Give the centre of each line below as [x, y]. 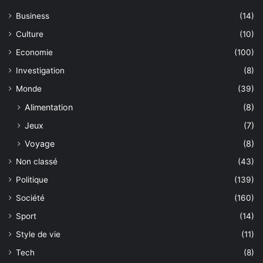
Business [33, 16]
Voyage [40, 143]
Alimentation [49, 107]
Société [30, 198]
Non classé [37, 161]
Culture [30, 34]
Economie [34, 52]
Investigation [40, 70]
